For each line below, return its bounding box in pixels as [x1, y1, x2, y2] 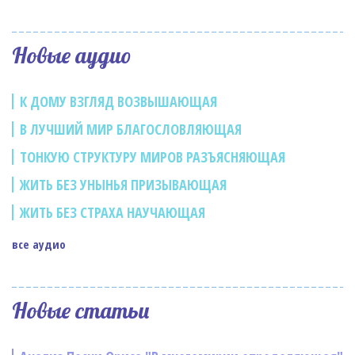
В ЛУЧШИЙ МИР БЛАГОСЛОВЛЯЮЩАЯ [20, 120, 242, 139]
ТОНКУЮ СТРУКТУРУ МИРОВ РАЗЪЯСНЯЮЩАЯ [20, 147, 285, 166]
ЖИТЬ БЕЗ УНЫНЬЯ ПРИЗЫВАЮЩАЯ [20, 175, 227, 194]
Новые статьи [12, 296, 150, 324]
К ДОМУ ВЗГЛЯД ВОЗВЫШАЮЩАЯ [20, 92, 217, 111]
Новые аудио [12, 41, 132, 69]
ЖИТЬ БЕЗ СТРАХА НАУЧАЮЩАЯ [20, 203, 205, 222]
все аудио [12, 236, 66, 252]
